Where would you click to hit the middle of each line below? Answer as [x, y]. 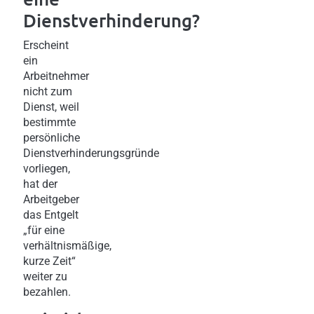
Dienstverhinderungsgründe [91, 153]
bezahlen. [47, 292]
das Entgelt [51, 214]
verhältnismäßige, [67, 245]
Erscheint [46, 45]
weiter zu [45, 276]
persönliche [52, 137]
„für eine [44, 230]
